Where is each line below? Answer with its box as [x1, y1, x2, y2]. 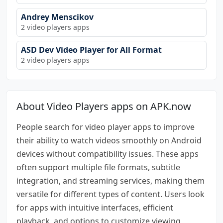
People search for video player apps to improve [16, 121, 195, 132]
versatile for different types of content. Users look [16, 188, 205, 200]
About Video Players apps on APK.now [16, 99, 191, 113]
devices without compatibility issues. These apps [16, 148, 199, 159]
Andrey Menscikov [21, 11, 94, 22]
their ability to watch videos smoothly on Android [16, 134, 202, 146]
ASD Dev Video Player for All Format [21, 44, 162, 55]
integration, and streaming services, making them [16, 175, 205, 186]
